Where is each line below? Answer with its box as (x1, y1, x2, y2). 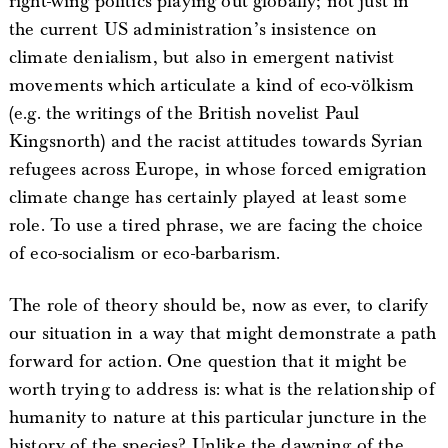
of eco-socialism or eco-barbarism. (8, 241, 281, 265)
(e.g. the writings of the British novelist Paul (8, 101, 360, 125)
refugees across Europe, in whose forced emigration (8, 157, 427, 181)
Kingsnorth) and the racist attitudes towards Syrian (8, 129, 424, 153)
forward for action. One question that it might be (8, 349, 407, 373)
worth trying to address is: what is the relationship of (8, 377, 435, 401)
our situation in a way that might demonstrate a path (8, 321, 437, 345)
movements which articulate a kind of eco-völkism (8, 73, 415, 97)
